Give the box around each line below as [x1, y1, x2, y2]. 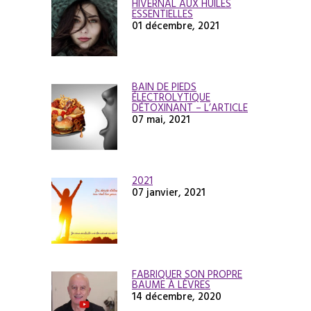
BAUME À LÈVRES [132, 277, 210, 292]
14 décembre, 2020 [132, 289, 221, 304]
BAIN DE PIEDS [132, 79, 196, 94]
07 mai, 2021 [132, 112, 190, 127]
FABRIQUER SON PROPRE [132, 267, 242, 282]
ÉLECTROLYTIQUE [132, 90, 210, 105]
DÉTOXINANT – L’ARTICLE [132, 100, 248, 115]
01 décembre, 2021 [132, 18, 219, 33]
